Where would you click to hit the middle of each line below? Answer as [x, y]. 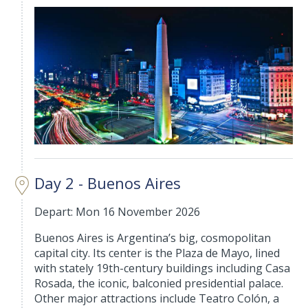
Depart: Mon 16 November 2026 [118, 212]
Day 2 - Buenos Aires [108, 183]
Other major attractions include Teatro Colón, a [157, 299]
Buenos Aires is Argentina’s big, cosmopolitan [153, 238]
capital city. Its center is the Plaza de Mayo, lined [157, 253]
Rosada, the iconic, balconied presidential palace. [159, 284]
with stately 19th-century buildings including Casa [163, 268]
